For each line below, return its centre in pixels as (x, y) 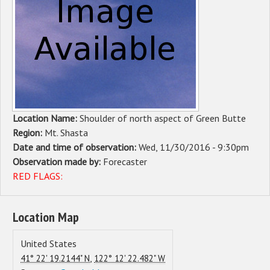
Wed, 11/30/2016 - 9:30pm (194, 147)
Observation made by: (58, 162)
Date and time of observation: (76, 147)
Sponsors (26, 26)
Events (21, 52)
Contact (23, 79)
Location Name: (46, 118)
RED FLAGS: (38, 176)
